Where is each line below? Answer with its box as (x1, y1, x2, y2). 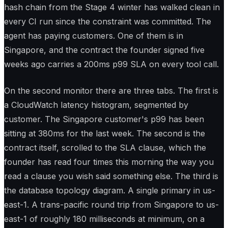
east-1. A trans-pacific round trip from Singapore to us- (4, 199, 219, 210)
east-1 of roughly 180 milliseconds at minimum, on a (4, 214, 205, 224)
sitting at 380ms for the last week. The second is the (4, 128, 205, 139)
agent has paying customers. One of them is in (4, 31, 183, 41)
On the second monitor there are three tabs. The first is (4, 85, 218, 96)
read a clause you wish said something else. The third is (4, 171, 218, 182)
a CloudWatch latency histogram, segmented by (4, 100, 188, 110)
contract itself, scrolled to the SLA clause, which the (4, 142, 206, 153)
